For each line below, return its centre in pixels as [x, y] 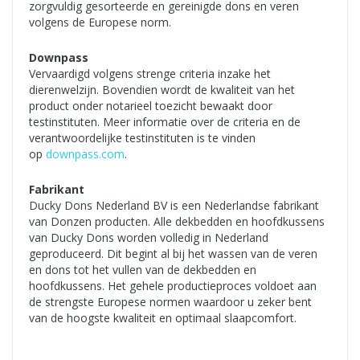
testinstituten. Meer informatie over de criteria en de [165, 122]
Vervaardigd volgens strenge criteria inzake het [150, 74]
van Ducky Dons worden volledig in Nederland [149, 238]
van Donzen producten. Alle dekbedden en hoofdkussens [177, 222]
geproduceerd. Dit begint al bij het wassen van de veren [173, 254]
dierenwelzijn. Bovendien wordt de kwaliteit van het [162, 90]
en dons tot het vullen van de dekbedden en [143, 270]
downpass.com [85, 154]
